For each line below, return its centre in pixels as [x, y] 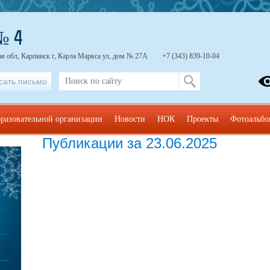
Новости [130, 119]
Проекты [202, 119]
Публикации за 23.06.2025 [130, 143]
